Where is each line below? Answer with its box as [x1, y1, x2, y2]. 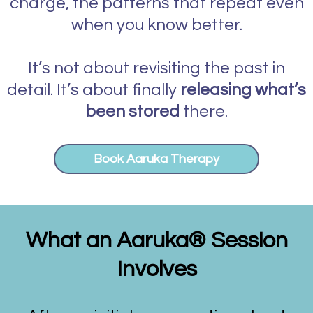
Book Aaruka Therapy [94, 152, 219, 166]
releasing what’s [180, 81, 306, 99]
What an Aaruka [25, 229, 189, 253]
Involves [116, 258, 197, 282]
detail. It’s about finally [7, 81, 180, 99]
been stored [85, 103, 180, 121]
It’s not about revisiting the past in [28, 59, 285, 78]
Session [205, 229, 288, 253]
